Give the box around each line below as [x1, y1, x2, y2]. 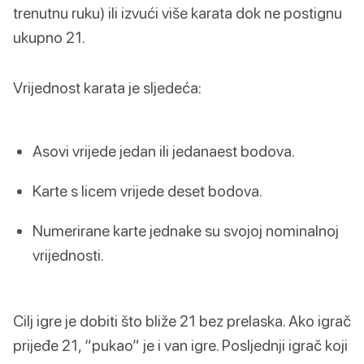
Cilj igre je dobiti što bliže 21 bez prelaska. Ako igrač [13, 311, 351, 331]
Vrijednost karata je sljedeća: [13, 77, 201, 97]
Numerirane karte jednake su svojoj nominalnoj [32, 221, 339, 240]
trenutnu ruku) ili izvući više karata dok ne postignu [13, 2, 342, 22]
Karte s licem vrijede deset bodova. [32, 180, 262, 200]
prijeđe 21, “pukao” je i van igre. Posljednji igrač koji [13, 336, 348, 355]
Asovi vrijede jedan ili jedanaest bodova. [32, 141, 295, 160]
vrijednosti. [32, 245, 104, 265]
